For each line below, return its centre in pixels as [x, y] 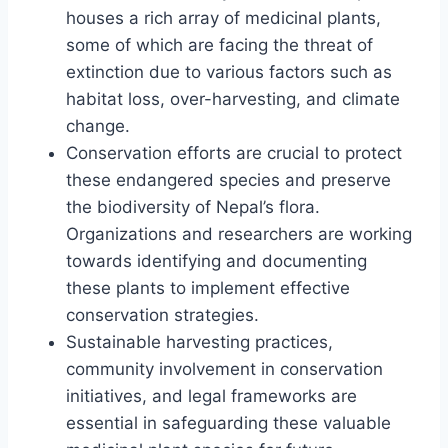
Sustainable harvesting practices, [199, 341]
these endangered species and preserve [228, 179]
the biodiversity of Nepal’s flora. [193, 206]
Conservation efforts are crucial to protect [234, 152]
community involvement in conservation [224, 368]
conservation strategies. [162, 314]
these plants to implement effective [208, 287]
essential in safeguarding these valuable [228, 422]
